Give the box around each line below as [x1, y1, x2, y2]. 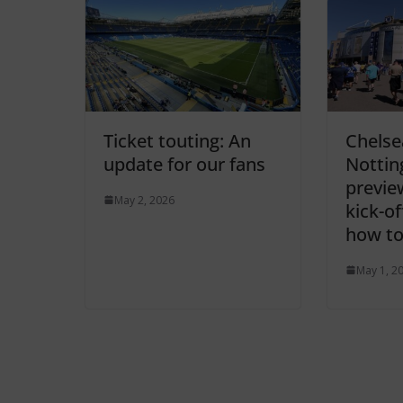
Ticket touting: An [103, 128, 251, 153]
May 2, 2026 [113, 192, 175, 208]
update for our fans [103, 151, 265, 176]
